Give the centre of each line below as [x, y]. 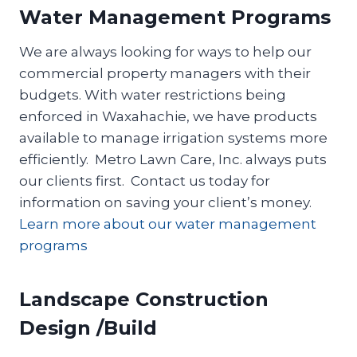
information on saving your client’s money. [165, 202]
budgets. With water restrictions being [153, 94]
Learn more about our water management [168, 224]
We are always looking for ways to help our [165, 51]
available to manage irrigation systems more [173, 137]
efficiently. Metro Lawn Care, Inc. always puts [173, 159]
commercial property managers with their [165, 73]
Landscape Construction [144, 299]
